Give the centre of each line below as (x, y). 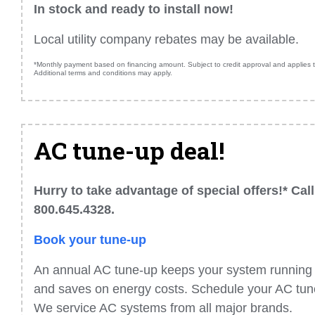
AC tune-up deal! (129, 150)
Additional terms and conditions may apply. (103, 72)
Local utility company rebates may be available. (166, 39)
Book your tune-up (90, 239)
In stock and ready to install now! (134, 9)
